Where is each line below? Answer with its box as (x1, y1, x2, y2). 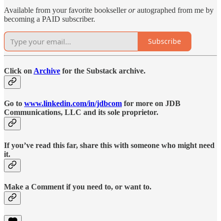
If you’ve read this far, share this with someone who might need (4, 141, 215, 149)
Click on (4, 66, 34, 75)
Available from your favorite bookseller (4, 5, 128, 14)
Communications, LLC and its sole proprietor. (4, 108, 158, 117)
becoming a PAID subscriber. (4, 14, 95, 23)
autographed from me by (137, 5, 214, 14)
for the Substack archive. (60, 66, 146, 75)
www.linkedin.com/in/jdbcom (24, 99, 122, 108)
